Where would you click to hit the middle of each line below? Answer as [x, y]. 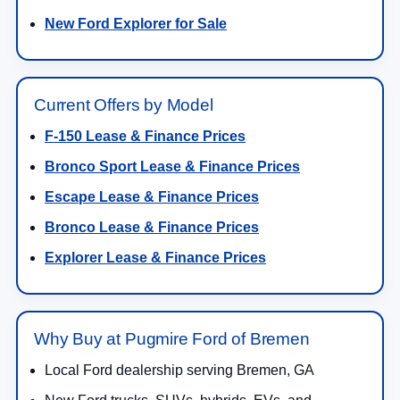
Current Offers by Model [124, 104]
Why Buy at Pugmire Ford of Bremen [172, 338]
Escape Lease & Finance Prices [152, 196]
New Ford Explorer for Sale [136, 23]
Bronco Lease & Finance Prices [152, 227]
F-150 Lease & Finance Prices [145, 136]
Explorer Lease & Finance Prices [155, 257]
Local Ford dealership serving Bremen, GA [179, 370]
